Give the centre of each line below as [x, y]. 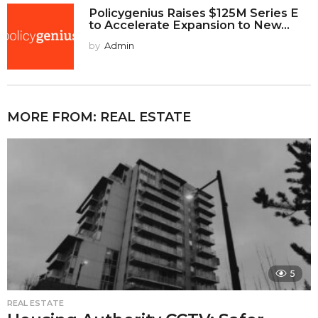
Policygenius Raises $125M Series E [194, 12]
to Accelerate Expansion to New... [189, 24]
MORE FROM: [54, 117]
